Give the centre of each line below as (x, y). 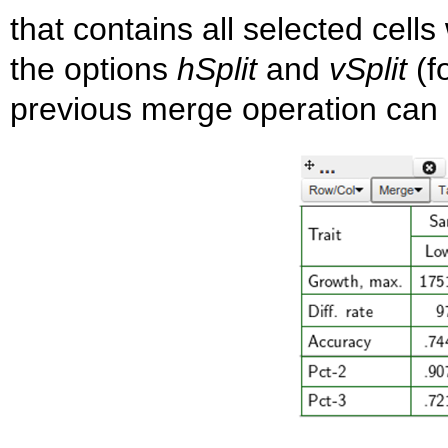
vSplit (368, 69)
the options (93, 69)
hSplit (217, 69)
